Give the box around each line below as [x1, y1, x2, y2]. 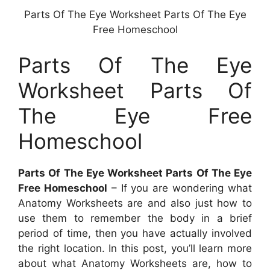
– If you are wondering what [107, 182, 253, 195]
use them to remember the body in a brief [18, 212, 252, 225]
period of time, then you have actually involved [18, 227, 252, 240]
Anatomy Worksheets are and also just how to [18, 197, 252, 210]
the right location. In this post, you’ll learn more [18, 242, 252, 255]
